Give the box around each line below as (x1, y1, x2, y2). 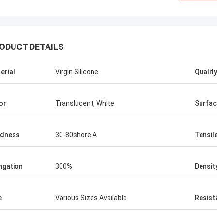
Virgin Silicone (55, 68, 98, 76)
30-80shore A (55, 131, 97, 139)
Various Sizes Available (55, 194, 127, 201)
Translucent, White (55, 99, 114, 107)
